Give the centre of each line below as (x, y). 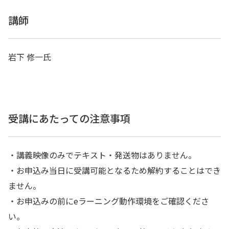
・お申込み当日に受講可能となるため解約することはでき (114, 170)
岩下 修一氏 (30, 57)
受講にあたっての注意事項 (69, 119)
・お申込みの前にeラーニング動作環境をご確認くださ (109, 201)
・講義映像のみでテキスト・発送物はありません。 (102, 155)
